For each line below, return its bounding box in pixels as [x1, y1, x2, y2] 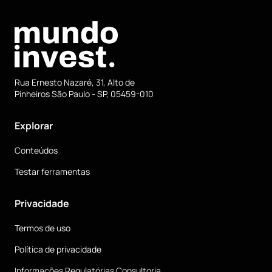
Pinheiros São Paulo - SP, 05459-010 [15, 88, 154, 100]
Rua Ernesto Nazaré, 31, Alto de [15, 76, 135, 88]
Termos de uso [15, 222, 70, 234]
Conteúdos [15, 144, 58, 156]
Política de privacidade [15, 243, 101, 255]
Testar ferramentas [15, 166, 90, 177]
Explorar [15, 119, 53, 132]
